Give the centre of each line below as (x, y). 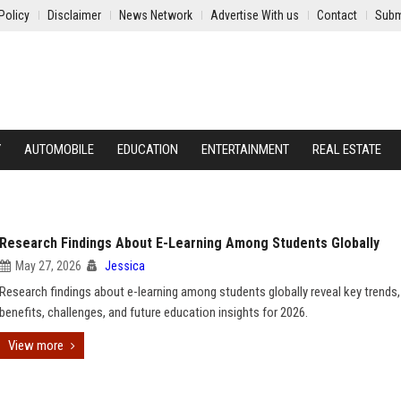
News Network (156, 15)
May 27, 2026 (48, 266)
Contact (337, 15)
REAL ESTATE (347, 149)
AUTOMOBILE (59, 149)
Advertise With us (255, 15)
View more (36, 346)
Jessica (125, 266)
